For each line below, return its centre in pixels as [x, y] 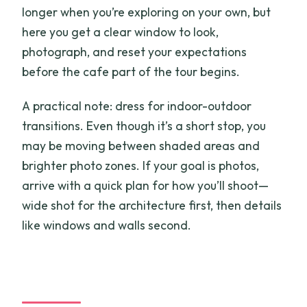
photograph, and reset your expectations [135, 51]
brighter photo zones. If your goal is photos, [141, 165]
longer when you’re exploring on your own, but [147, 12]
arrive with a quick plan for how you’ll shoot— [146, 185]
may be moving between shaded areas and [141, 145]
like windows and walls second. [107, 225]
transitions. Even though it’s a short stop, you [144, 125]
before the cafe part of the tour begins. [131, 71]
